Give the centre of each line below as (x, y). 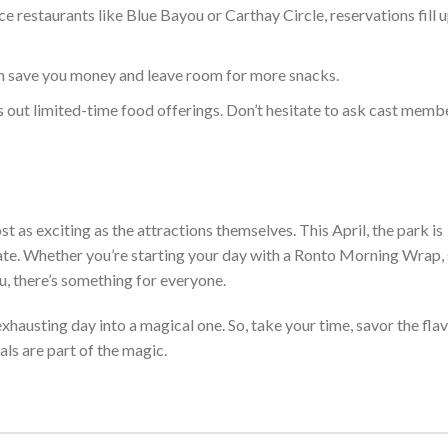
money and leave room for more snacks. (203, 75)
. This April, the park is (368, 230)
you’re (107, 255)
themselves (254, 230)
